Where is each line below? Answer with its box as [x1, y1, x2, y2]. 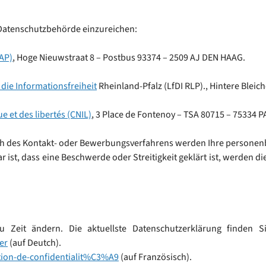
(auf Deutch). [8, 236, 61, 249]
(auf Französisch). [119, 251, 192, 264]
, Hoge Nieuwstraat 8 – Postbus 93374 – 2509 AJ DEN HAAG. [12, 51, 245, 64]
